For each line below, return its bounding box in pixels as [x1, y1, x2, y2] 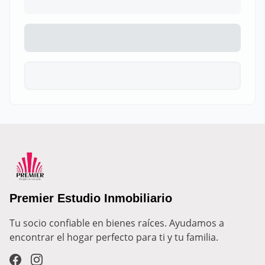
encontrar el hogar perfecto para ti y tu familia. [9, 231, 218, 244]
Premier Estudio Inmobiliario [9, 192, 172, 205]
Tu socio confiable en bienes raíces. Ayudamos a [9, 216, 224, 230]
